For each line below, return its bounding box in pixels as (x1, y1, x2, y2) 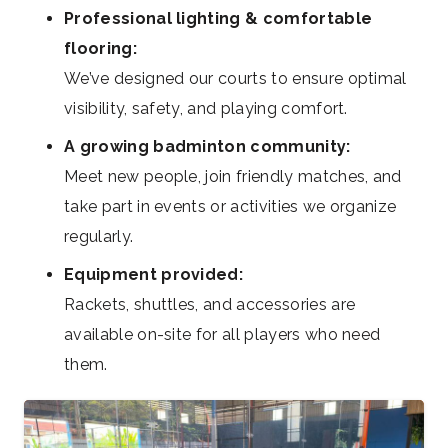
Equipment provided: (64, 265, 244, 285)
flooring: (64, 39, 137, 59)
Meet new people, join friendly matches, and (64, 167, 402, 187)
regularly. (64, 227, 134, 247)
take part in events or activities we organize (64, 197, 397, 217)
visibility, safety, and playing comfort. (64, 99, 348, 119)
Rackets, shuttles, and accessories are (64, 295, 356, 315)
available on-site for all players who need (64, 325, 381, 345)
